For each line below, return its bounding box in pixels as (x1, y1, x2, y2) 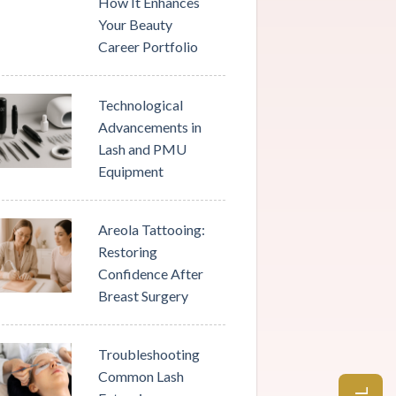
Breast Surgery (98, 287, 189, 304)
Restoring (98, 243, 158, 260)
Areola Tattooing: (98, 221, 206, 238)
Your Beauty (98, 16, 173, 33)
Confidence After (98, 265, 204, 282)
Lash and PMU (98, 141, 187, 157)
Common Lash (98, 368, 185, 385)
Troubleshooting (98, 346, 201, 362)
